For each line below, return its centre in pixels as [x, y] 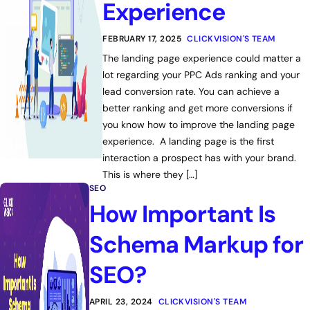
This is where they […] [150, 174]
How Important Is [182, 214]
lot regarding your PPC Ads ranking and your [201, 75]
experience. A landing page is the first [189, 141]
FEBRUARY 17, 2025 [142, 39]
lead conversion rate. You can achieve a [191, 91]
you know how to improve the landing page [199, 125]
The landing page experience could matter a [202, 58]
